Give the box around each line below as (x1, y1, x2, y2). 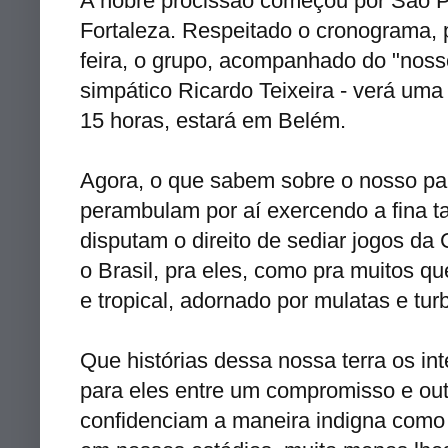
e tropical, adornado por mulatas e (80, 287, 414, 313)
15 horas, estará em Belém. (80, 107, 346, 133)
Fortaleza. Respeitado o (80, 17, 316, 43)
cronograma (316, 17, 431, 43)
